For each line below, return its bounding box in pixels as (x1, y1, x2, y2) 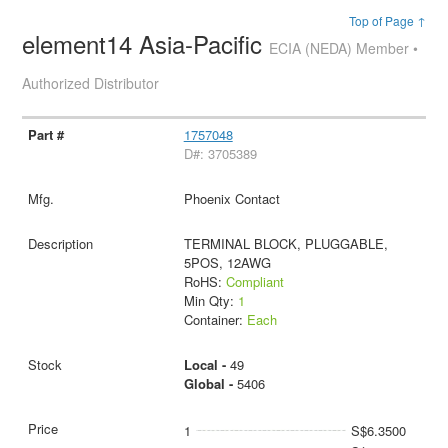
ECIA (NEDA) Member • (269, 38, 419, 58)
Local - (183, 354, 230, 374)
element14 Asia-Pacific (22, 26, 270, 61)
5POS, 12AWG (183, 252, 271, 272)
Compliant (225, 271, 284, 291)
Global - (183, 373, 237, 393)
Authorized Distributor (22, 73, 160, 93)
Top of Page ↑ (348, 12, 426, 29)
